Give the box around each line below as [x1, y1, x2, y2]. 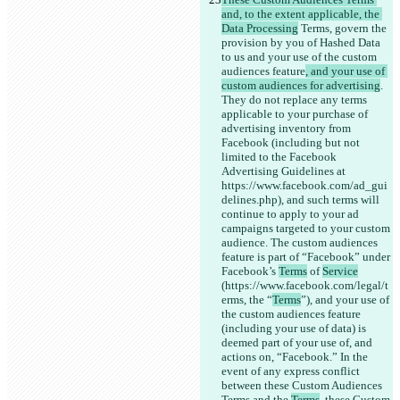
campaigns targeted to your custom [221, 221, 393, 236]
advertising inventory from [221, 121, 354, 136]
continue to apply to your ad [221, 207, 362, 221]
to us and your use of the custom [221, 50, 379, 64]
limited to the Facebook [221, 150, 339, 164]
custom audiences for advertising [221, 79, 380, 93]
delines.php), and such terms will [221, 193, 382, 207]
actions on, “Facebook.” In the [221, 350, 371, 364]
